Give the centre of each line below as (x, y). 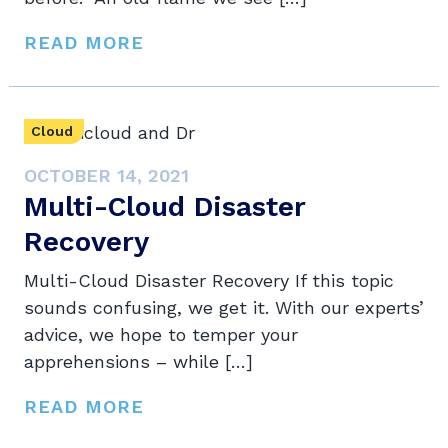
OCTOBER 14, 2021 (106, 176)
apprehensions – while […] (138, 362)
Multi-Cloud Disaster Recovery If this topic (209, 281)
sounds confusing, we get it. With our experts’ (224, 308)
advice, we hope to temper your (161, 335)
